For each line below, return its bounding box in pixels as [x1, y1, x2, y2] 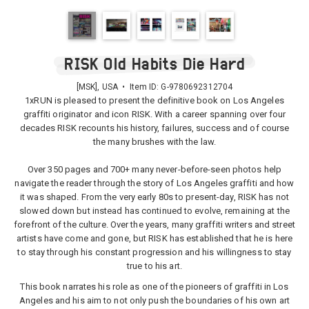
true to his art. [127, 261, 182, 271]
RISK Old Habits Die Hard [63, 53, 246, 74]
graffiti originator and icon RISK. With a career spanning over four [23, 109, 286, 119]
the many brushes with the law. [92, 137, 217, 147]
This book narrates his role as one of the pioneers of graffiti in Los [20, 281, 289, 292]
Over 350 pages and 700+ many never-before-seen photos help [27, 164, 282, 175]
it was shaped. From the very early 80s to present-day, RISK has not [20, 192, 289, 202]
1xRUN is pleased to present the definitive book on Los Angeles [25, 95, 284, 106]
